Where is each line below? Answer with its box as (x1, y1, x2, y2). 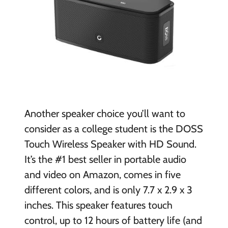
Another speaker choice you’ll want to (24, 107, 185, 120)
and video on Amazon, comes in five (24, 168, 181, 181)
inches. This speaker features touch (24, 198, 173, 211)
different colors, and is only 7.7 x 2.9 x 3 (24, 183, 192, 196)
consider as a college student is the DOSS (24, 122, 203, 135)
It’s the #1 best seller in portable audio (24, 153, 186, 165)
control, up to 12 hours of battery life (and (24, 214, 202, 226)
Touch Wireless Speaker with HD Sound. (24, 137, 196, 150)
